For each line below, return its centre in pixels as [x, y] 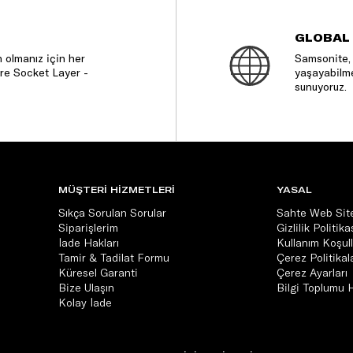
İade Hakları [89, 242]
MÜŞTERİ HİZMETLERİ [117, 189]
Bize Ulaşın [86, 287]
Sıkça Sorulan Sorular [112, 212]
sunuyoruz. [322, 86]
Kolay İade [85, 302]
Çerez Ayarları [312, 272]
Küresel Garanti [98, 272]
